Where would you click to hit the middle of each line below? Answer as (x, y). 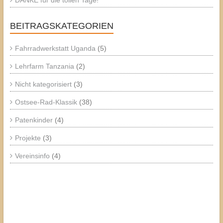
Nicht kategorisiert (43, 84)
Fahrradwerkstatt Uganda (55, 48)
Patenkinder (34, 120)
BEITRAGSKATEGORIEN (61, 26)
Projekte (28, 138)
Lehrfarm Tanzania (44, 66)
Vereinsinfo (32, 156)
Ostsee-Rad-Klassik (46, 102)
